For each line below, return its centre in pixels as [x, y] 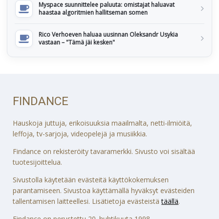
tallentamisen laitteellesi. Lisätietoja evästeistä [87, 201]
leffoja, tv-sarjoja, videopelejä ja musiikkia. [80, 133]
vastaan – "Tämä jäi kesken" [77, 42]
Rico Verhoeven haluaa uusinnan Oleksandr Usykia [108, 34]
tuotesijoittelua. [38, 162]
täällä [170, 201]
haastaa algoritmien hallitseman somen [93, 12]
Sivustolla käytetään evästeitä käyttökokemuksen [91, 179]
